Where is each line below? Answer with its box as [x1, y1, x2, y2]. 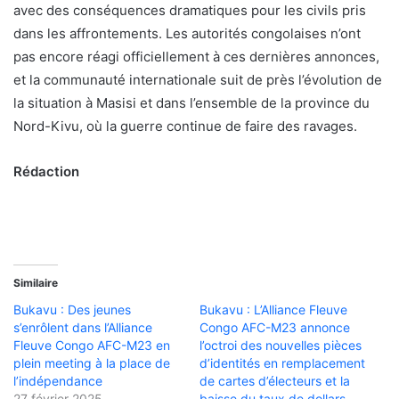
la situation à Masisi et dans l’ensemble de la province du [13, 94, 370, 111]
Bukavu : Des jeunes [13, 301, 131, 317]
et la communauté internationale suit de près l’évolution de [13, 70, 382, 88]
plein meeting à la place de [13, 354, 170, 370]
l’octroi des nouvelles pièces [199, 337, 362, 353]
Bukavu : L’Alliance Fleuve [199, 301, 347, 317]
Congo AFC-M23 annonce [199, 319, 350, 335]
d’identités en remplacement [199, 354, 365, 370]
